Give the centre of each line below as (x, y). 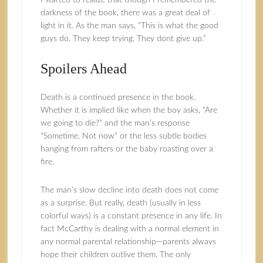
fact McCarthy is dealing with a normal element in (129, 229)
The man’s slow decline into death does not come (129, 190)
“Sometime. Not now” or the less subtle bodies (123, 136)
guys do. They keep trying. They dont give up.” (123, 39)
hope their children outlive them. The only (115, 255)
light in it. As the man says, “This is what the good (129, 26)
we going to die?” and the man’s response (115, 123)
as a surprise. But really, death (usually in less (120, 203)
